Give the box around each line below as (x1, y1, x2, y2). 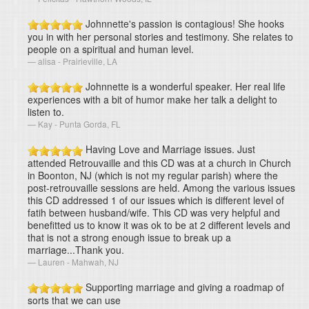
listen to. (28, 105, 64, 119)
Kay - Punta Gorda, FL (38, 118, 121, 130)
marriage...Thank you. (28, 242, 124, 257)
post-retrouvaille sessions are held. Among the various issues (28, 180, 295, 195)
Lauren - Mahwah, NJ (38, 255, 119, 268)
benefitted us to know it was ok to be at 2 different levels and (28, 217, 290, 232)
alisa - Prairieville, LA (38, 54, 117, 67)
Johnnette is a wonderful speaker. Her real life (83, 79, 286, 93)
